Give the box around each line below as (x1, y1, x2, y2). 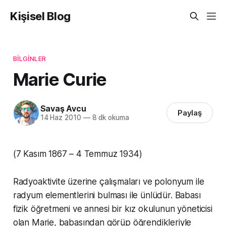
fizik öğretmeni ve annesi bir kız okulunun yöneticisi (13, 203, 212, 214)
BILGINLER (13, 54, 46, 63)
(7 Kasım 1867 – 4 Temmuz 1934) (13, 148, 142, 159)
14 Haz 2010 (40, 114, 81, 122)
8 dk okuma (90, 114, 129, 122)
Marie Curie (13, 68, 107, 90)
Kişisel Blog (10, 10, 71, 23)
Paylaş (177, 108, 202, 118)
